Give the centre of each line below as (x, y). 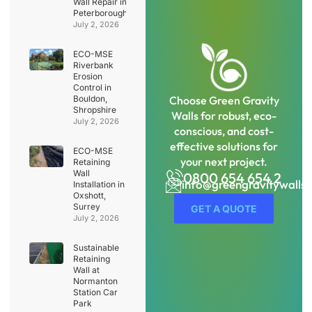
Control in (92, 87)
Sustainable (96, 247)
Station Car (95, 292)
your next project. (224, 162)
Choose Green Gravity (224, 101)
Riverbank (93, 65)
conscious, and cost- (224, 131)
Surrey (86, 206)
